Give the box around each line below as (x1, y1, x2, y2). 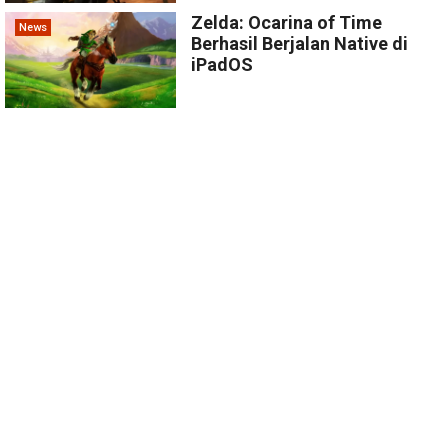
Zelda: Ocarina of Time (191, 12, 383, 34)
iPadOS (191, 54, 254, 76)
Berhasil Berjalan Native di (191, 33, 409, 55)
